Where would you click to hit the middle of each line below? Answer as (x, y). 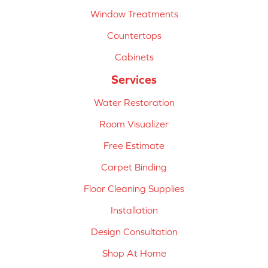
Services (134, 80)
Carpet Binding (134, 167)
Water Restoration (134, 103)
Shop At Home (134, 253)
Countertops (134, 36)
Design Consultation (134, 232)
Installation (134, 210)
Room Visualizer (134, 124)
